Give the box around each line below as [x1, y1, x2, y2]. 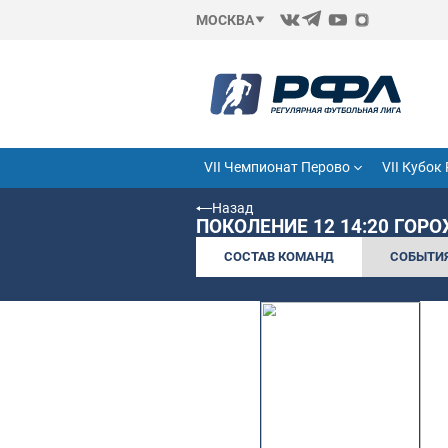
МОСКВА [245, 14, 318, 36]
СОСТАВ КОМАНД [280, 311, 418, 330]
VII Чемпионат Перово [255, 199, 438, 221]
